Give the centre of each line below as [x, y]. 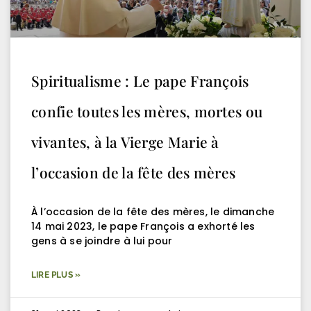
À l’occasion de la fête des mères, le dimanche [153, 211]
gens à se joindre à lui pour [102, 241]
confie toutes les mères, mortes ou [147, 111]
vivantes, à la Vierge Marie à [125, 141]
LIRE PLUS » [56, 275]
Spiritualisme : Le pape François [140, 80]
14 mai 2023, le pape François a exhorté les [143, 226]
